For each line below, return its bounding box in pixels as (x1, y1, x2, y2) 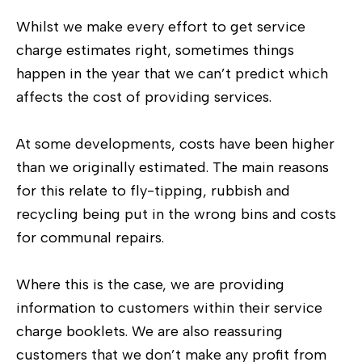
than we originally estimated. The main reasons (16, 158, 329, 176)
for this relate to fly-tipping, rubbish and (16, 181, 290, 200)
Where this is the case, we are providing (16, 275, 284, 293)
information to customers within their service (16, 298, 322, 317)
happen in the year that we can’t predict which (16, 64, 328, 82)
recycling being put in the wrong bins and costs (16, 204, 336, 223)
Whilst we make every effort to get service (16, 17, 305, 36)
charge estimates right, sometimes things (16, 40, 294, 59)
